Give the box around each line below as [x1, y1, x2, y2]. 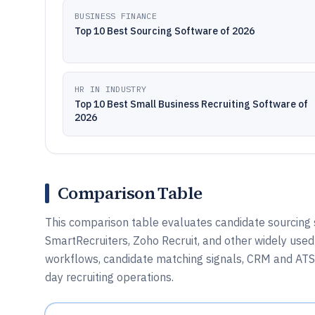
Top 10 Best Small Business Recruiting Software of [75, 98, 308, 110]
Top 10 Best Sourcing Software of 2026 [75, 25, 255, 37]
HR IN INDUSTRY [75, 84, 147, 94]
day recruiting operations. [45, 270, 174, 284]
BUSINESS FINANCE [75, 11, 157, 21]
